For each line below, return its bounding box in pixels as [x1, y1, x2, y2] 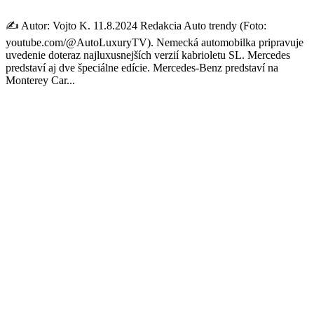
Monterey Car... [6, 74, 75, 86]
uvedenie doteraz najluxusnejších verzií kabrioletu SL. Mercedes [6, 48, 290, 61]
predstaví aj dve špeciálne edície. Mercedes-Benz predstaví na [6, 61, 278, 74]
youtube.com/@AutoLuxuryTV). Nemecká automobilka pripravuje [6, 36, 303, 48]
